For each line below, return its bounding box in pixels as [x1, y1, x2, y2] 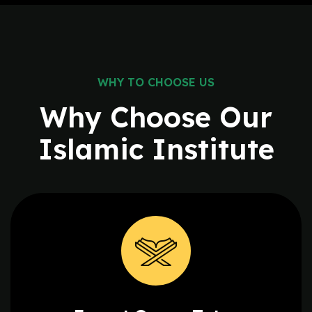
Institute [151, 132, 274, 167]
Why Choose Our [40, 100, 272, 135]
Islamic [38, 132, 152, 167]
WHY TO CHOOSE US [97, 75, 214, 90]
